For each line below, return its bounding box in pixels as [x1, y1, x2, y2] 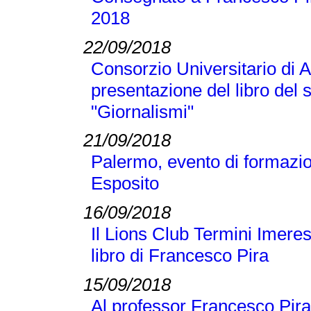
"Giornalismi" [90, 101, 194, 122]
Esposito [90, 173, 159, 194]
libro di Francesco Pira [90, 245, 269, 267]
